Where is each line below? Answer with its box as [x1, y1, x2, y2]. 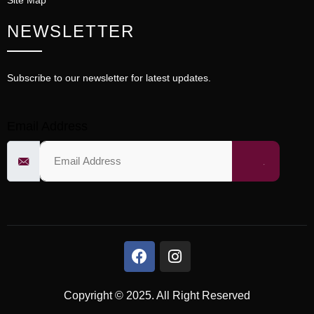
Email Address [7, 119, 88, 134]
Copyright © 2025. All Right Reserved [64, 289, 250, 302]
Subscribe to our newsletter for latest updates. [7, 72, 211, 84]
